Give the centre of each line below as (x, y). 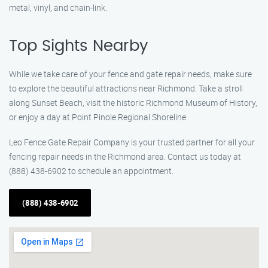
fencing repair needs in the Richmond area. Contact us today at (125, 156)
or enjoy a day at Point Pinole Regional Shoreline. (98, 117)
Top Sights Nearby (78, 46)
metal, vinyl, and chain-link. (58, 7)
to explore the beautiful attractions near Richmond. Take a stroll (126, 88)
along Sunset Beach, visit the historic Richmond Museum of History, (133, 103)
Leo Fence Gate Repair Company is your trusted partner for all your (132, 142)
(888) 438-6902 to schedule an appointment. (91, 171)
